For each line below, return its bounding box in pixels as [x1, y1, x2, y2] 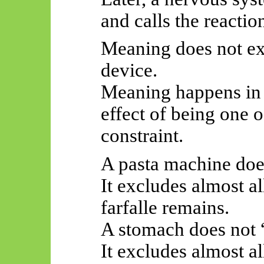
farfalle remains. [100, 196, 229, 218]
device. [100, 60, 157, 81]
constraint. [100, 125, 183, 147]
